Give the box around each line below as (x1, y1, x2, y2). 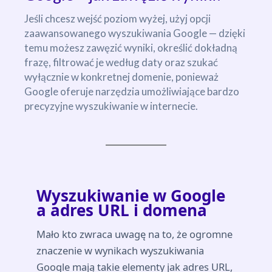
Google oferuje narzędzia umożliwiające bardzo (24, 85, 239, 98)
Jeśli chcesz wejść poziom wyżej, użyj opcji (24, 12, 211, 25)
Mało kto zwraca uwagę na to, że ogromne (36, 227, 233, 242)
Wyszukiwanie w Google (36, 185, 225, 207)
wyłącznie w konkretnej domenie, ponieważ (24, 70, 219, 84)
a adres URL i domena (36, 199, 207, 222)
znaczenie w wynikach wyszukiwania (36, 243, 204, 258)
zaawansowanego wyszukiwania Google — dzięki (24, 27, 245, 40)
